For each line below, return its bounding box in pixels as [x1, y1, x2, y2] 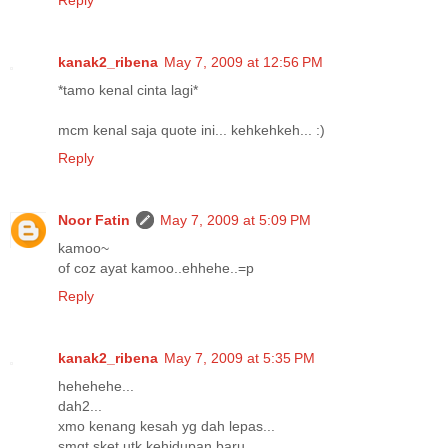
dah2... [58, 397, 102, 414]
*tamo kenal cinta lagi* [58, 81, 198, 98]
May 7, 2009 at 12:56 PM [164, 53, 323, 70]
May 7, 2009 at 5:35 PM [164, 349, 315, 366]
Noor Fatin [58, 211, 130, 228]
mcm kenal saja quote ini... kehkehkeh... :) [58, 121, 325, 138]
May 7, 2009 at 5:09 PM [160, 211, 311, 228]
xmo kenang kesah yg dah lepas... [58, 417, 275, 434]
